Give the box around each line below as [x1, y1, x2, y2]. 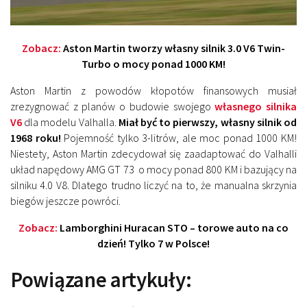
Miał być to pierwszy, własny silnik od [118, 115, 297, 130]
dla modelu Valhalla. [22, 115, 119, 130]
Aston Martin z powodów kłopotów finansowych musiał [10, 84, 297, 98]
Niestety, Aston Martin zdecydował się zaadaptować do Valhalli [10, 147, 297, 161]
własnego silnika [214, 99, 297, 114]
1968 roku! [10, 131, 61, 145]
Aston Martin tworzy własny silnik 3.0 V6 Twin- [63, 41, 285, 56]
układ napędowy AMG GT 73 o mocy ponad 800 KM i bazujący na [10, 162, 297, 177]
